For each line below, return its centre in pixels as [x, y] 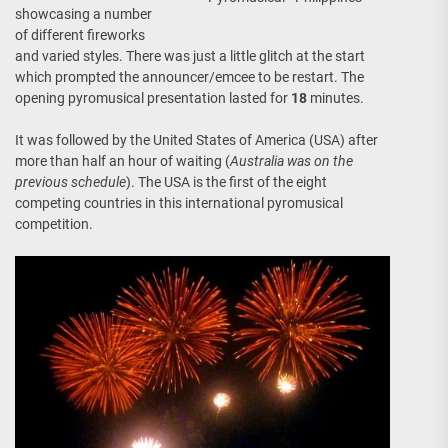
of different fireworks [80, 35]
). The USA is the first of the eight [226, 182]
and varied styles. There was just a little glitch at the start [190, 56]
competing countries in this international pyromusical [179, 203]
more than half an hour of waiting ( [122, 161]
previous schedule [70, 182]
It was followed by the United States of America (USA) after [196, 140]
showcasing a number [83, 14]
